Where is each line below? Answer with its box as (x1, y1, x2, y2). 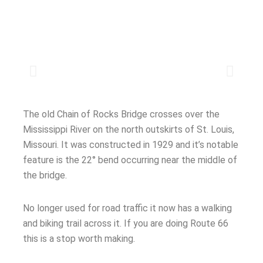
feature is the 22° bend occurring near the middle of (23, 154, 237, 166)
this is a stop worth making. (23, 232, 135, 244)
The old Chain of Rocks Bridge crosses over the (23, 108, 220, 120)
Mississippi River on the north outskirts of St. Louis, (23, 123, 234, 135)
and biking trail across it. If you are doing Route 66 (23, 217, 228, 229)
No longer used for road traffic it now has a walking (23, 202, 232, 214)
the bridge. (23, 169, 67, 181)
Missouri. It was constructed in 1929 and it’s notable (23, 139, 238, 150)
